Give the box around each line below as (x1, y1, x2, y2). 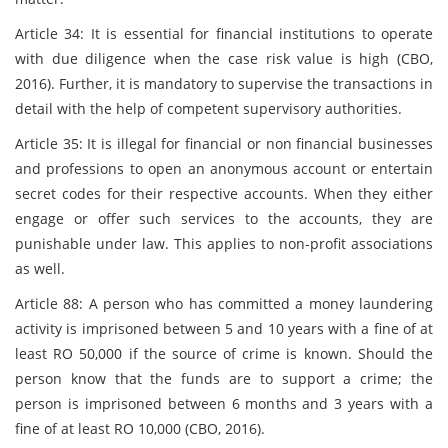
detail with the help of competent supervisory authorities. (15, 99, 402, 118)
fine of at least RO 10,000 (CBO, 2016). (15, 419, 265, 438)
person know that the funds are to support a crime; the (15, 369, 433, 388)
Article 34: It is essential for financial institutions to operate (15, 24, 433, 43)
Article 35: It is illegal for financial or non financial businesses (15, 134, 433, 153)
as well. (15, 259, 65, 278)
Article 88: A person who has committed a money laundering (15, 294, 433, 313)
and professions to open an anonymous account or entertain (15, 159, 433, 178)
